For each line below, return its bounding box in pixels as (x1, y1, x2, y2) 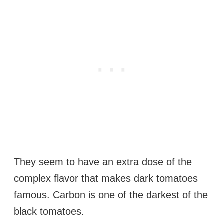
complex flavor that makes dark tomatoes (14, 173, 198, 184)
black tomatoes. (14, 206, 84, 217)
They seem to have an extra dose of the (14, 156, 192, 168)
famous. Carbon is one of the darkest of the (14, 189, 208, 201)
